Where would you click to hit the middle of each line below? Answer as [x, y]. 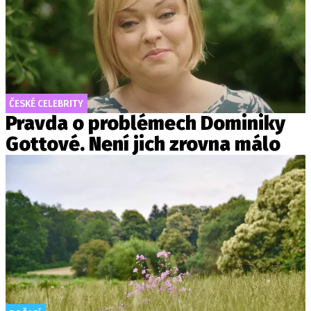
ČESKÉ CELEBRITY [46, 104]
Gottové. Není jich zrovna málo [143, 144]
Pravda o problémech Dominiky [145, 124]
